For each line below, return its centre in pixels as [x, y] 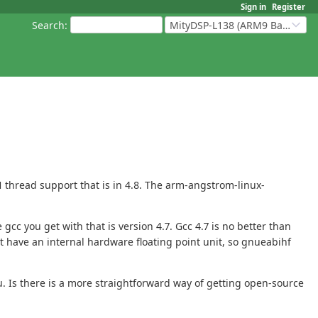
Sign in [253, 7]
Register [289, 7]
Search [48, 25]
